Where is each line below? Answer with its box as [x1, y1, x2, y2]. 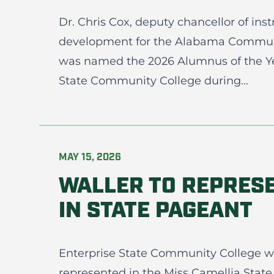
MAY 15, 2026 [59, 153, 121, 163]
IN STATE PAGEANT [59, 201, 253, 223]
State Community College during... [59, 74, 248, 87]
